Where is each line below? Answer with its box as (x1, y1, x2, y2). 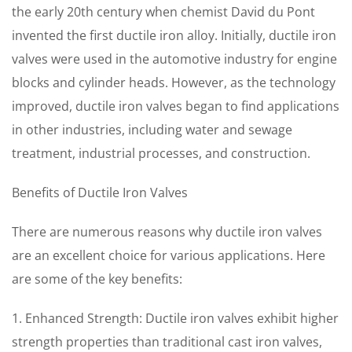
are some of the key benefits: (12, 270, 182, 288)
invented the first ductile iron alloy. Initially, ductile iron (12, 27, 336, 44)
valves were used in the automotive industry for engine (12, 50, 337, 68)
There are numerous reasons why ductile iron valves (12, 223, 322, 240)
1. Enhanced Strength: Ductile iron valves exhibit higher (12, 310, 339, 327)
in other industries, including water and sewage (12, 121, 292, 138)
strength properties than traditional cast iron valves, (12, 333, 322, 350)
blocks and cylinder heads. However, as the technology (12, 74, 335, 91)
